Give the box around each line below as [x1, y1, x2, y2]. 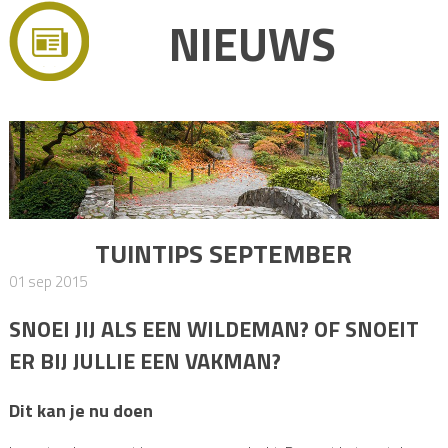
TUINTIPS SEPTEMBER [95, 233, 353, 273]
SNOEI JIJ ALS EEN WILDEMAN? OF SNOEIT [8, 311, 419, 346]
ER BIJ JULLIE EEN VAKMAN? [8, 343, 281, 378]
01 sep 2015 [8, 269, 87, 293]
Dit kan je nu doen [8, 396, 153, 424]
